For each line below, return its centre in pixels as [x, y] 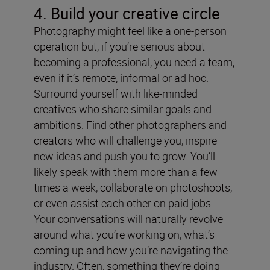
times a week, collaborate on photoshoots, [133, 187]
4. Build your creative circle [127, 13]
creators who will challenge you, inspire [125, 140]
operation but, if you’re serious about [119, 46]
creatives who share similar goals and [123, 109]
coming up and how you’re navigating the [131, 250]
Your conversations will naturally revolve [128, 218]
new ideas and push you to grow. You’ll [124, 156]
